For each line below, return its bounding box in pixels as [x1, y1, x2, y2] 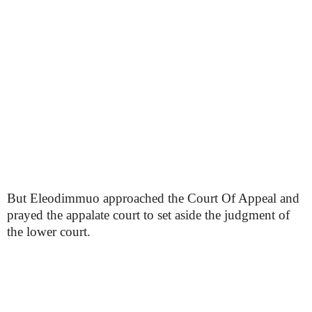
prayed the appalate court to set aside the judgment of [7, 207, 290, 222]
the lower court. [7, 224, 91, 239]
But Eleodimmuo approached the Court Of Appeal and [7, 190, 299, 205]
